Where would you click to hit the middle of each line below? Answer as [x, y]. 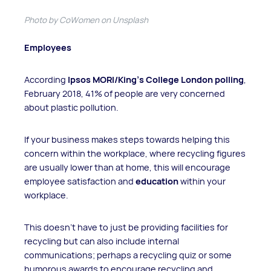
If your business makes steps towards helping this [127, 139]
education [156, 181]
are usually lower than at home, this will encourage [127, 167]
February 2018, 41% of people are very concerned [125, 93]
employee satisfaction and [79, 181]
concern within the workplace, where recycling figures [135, 153]
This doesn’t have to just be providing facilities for [126, 227]
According [45, 79]
